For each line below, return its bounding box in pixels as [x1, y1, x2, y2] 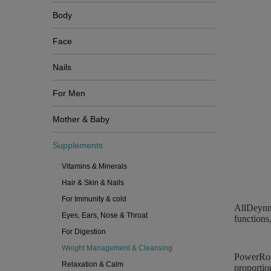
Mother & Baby [53, 114, 109, 124]
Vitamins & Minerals [62, 162, 127, 171]
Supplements [53, 140, 103, 150]
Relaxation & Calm [62, 260, 123, 269]
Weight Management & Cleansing [62, 244, 172, 252]
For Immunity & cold [62, 195, 126, 203]
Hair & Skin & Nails [62, 178, 124, 187]
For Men [53, 88, 85, 98]
